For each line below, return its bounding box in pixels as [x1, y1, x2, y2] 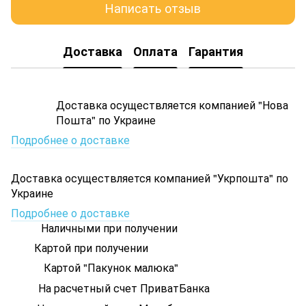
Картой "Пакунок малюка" [41, 259, 178, 275]
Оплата [133, 42, 178, 61]
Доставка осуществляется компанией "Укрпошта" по [11, 169, 288, 186]
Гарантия [189, 42, 243, 61]
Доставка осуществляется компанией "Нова [56, 96, 288, 113]
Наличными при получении [38, 219, 178, 236]
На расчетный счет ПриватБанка [38, 279, 210, 296]
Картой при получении [31, 239, 148, 255]
